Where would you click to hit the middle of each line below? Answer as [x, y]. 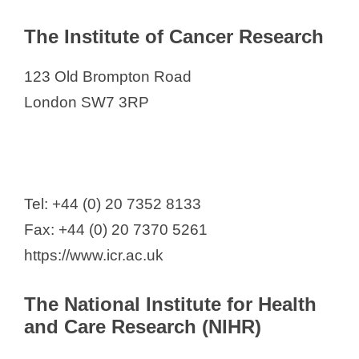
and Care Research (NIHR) [143, 326]
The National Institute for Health [170, 304]
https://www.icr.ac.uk [94, 256]
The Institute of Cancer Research [174, 36]
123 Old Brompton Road [108, 76]
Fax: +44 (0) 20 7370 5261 [116, 230]
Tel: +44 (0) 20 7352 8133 [113, 204]
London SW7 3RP [87, 102]
